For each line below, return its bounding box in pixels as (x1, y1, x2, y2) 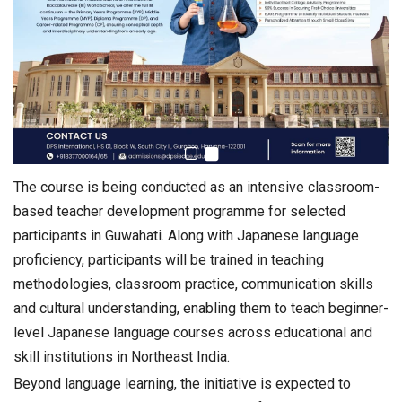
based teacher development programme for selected (13, 203, 345, 221)
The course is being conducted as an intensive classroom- (13, 179, 380, 197)
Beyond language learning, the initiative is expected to (13, 375, 351, 393)
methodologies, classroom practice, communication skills (13, 275, 373, 293)
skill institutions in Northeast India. (13, 348, 230, 366)
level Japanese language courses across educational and (13, 324, 372, 342)
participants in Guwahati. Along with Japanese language (13, 227, 359, 245)
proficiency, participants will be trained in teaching (13, 251, 324, 269)
